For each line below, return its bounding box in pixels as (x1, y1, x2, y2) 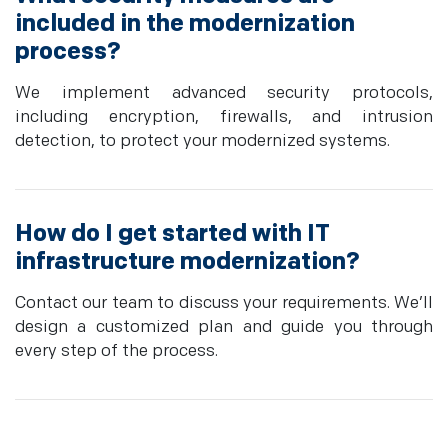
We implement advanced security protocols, (15, 83, 433, 104)
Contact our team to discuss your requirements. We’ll (15, 293, 433, 314)
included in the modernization (15, 9, 355, 39)
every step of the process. (15, 341, 218, 362)
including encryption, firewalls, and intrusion (15, 107, 433, 128)
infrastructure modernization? (15, 247, 360, 277)
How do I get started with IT (15, 219, 330, 249)
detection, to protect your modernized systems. (15, 131, 390, 152)
